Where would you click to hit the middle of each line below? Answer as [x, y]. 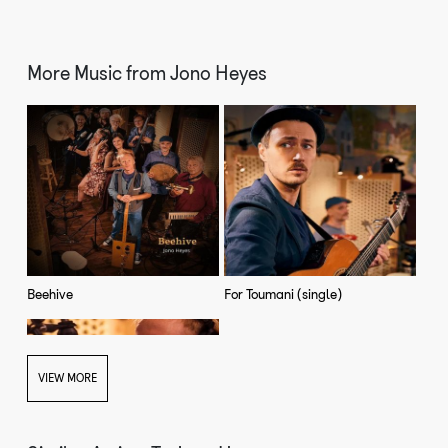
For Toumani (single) [285, 295]
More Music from [99, 72]
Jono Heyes [219, 72]
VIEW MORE [68, 377]
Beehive [50, 295]
